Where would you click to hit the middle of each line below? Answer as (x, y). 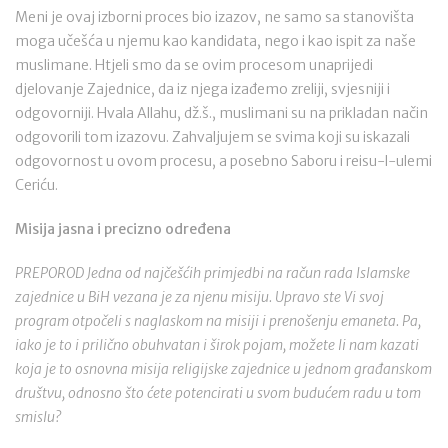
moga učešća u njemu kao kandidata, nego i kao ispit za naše (215, 41)
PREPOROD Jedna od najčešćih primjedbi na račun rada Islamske (212, 273)
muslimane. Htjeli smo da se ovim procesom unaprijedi (194, 65)
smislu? (38, 417)
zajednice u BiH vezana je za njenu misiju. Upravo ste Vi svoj (199, 297)
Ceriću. (36, 185)
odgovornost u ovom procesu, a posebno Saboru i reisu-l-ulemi (223, 161)
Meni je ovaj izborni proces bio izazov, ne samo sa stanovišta (214, 17)
